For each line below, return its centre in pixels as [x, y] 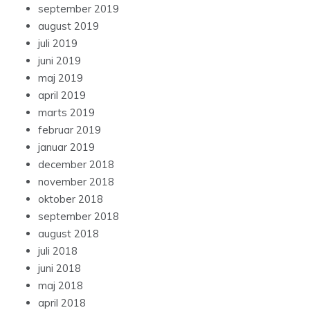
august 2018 [69, 234]
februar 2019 [70, 130]
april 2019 [62, 95]
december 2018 [76, 165]
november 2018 [76, 182]
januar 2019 [66, 147]
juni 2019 [60, 61]
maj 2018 [61, 286]
